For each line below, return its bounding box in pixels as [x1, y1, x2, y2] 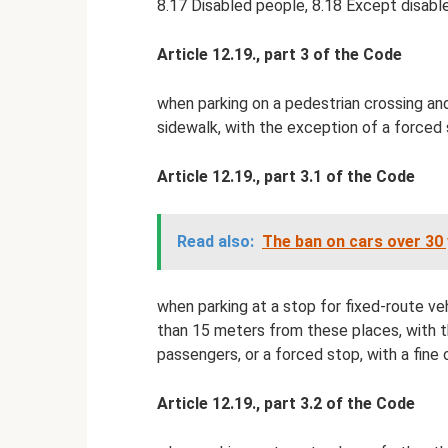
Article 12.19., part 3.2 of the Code [157, 393, 415, 413]
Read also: [177, 231, 254, 251]
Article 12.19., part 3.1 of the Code [157, 166, 415, 186]
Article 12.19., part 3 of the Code [157, 44, 402, 64]
